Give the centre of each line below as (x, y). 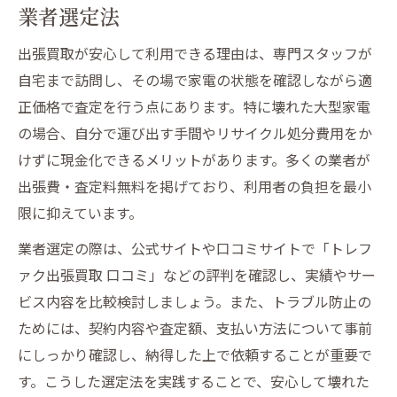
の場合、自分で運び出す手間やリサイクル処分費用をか (195, 132)
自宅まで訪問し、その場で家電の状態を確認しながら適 (195, 79)
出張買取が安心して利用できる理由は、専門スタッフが (195, 53)
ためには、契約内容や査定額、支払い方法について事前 (195, 327)
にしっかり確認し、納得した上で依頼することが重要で (195, 354)
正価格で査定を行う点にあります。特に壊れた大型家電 (194, 106)
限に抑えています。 (80, 212)
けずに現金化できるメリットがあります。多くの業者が (194, 159)
